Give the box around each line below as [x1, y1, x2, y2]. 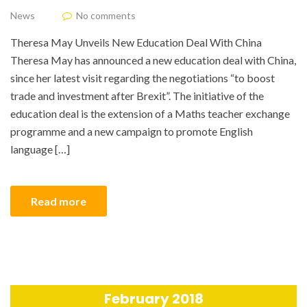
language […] [10, 142, 70, 156]
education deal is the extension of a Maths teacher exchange [10, 106, 290, 120]
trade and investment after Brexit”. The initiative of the [10, 88, 264, 102]
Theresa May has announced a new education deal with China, [10, 53, 296, 66]
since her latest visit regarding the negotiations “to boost [10, 71, 275, 84]
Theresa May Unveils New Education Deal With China [10, 35, 262, 49]
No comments [76, 9, 136, 21]
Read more [31, 194, 86, 208]
